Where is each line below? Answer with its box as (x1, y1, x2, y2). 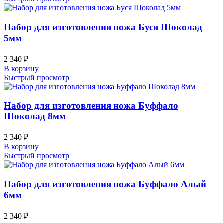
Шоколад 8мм (4, 111, 66, 122)
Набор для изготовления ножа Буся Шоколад (4, 21, 202, 32)
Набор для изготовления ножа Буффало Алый (4, 178, 206, 189)
